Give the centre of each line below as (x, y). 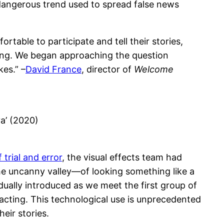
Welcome (154, 69)
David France (53, 69)
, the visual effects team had (122, 157)
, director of (108, 69)
